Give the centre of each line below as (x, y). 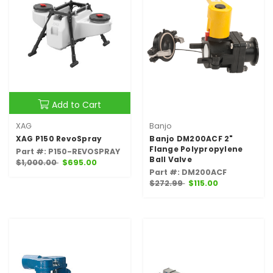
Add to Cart (77, 105)
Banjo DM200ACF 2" (191, 139)
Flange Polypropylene (196, 149)
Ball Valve (171, 160)
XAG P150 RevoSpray (59, 139)
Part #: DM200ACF (188, 172)
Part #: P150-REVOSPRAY (68, 152)
